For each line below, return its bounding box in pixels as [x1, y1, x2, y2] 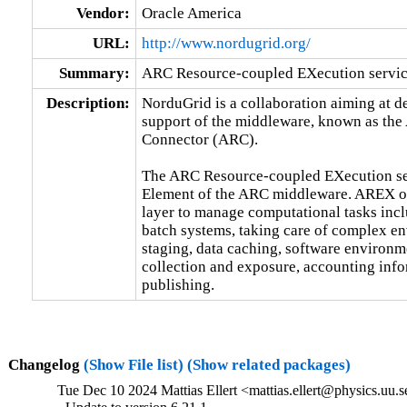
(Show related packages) [186, 355, 351, 373]
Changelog [7, 355, 84, 373]
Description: [45, 94, 130, 112]
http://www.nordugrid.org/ [141, 34, 311, 52]
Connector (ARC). [141, 130, 258, 148]
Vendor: [75, 4, 130, 22]
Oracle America [141, 4, 242, 22]
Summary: [58, 64, 130, 82]
